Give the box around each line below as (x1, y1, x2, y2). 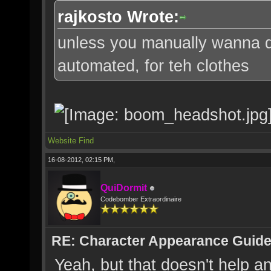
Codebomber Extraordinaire (100, 195, 181, 203)
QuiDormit (100, 183, 147, 193)
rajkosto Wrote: (57, 7, 179, 26)
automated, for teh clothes (57, 56, 249, 75)
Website (48, 136, 76, 145)
